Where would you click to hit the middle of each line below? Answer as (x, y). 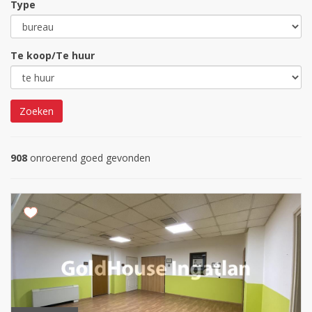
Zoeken (37, 111)
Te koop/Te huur (53, 55)
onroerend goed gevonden (89, 158)
